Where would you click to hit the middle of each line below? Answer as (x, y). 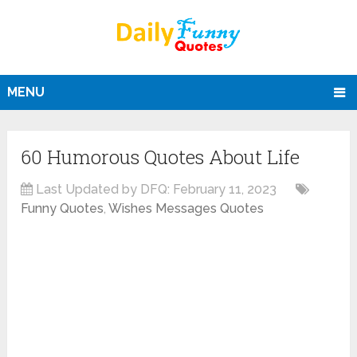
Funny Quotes (63, 209)
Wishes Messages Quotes (186, 209)
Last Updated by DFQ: (103, 190)
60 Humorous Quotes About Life (161, 157)
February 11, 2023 (225, 190)
